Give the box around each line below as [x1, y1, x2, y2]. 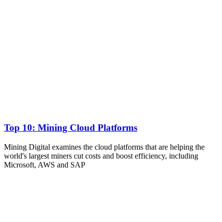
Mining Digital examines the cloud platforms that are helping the [4, 143, 205, 152]
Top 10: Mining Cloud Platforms [4, 122, 137, 133]
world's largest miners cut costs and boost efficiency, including [4, 152, 198, 161]
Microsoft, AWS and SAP [4, 161, 85, 169]
